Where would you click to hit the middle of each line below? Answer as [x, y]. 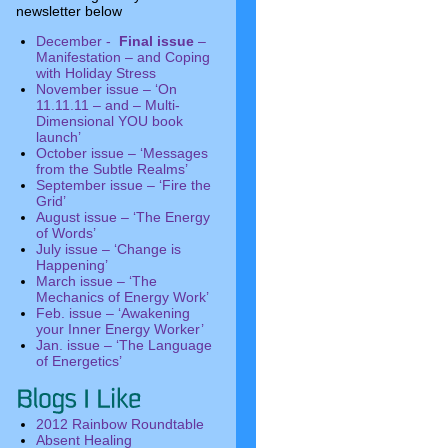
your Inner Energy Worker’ [120, 329]
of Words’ [66, 233]
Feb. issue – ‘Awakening [113, 313]
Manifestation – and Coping [123, 57]
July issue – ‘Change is [108, 249]
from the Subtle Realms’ [112, 169]
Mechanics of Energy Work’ [122, 297]
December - [75, 41]
